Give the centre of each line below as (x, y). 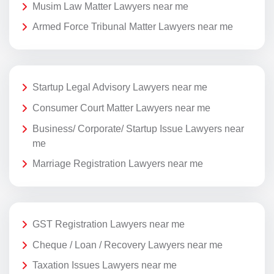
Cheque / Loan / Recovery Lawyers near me (128, 245)
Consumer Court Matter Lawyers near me (121, 108)
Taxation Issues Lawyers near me (105, 265)
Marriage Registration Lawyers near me (118, 164)
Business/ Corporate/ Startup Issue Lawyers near (138, 128)
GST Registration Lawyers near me (109, 224)
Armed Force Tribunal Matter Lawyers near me (133, 27)
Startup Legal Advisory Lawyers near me (120, 87)
